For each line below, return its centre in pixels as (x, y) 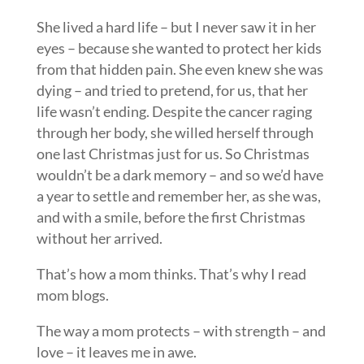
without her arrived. (99, 238)
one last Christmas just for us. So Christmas (173, 154)
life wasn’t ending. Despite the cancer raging (174, 111)
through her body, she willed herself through (175, 132)
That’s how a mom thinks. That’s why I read (171, 274)
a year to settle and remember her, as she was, (178, 196)
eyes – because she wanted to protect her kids (179, 48)
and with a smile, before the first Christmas (171, 217)
